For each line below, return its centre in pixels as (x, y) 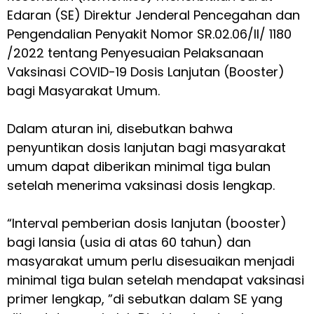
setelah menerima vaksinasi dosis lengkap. (141, 185)
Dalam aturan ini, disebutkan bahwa (120, 128)
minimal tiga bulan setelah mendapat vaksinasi (156, 280)
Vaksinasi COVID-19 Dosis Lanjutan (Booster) (146, 71)
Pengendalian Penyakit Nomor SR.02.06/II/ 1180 (149, 34)
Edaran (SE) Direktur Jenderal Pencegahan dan (153, 15)
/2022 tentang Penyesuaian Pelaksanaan (135, 53)
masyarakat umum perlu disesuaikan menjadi (151, 261)
